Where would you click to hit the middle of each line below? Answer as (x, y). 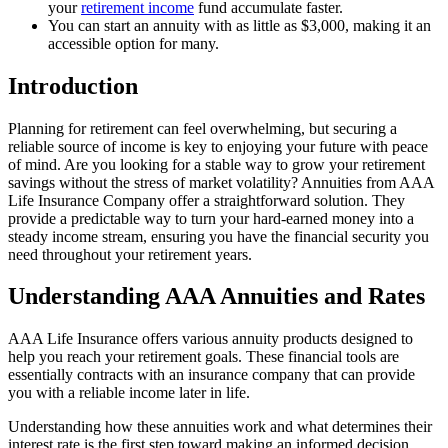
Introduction (73, 85)
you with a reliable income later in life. (129, 393)
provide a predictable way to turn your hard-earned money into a (211, 218)
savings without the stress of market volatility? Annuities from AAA (221, 182)
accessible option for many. (133, 43)
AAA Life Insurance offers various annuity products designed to (210, 339)
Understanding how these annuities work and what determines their (220, 427)
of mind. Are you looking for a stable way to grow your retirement (216, 164)
